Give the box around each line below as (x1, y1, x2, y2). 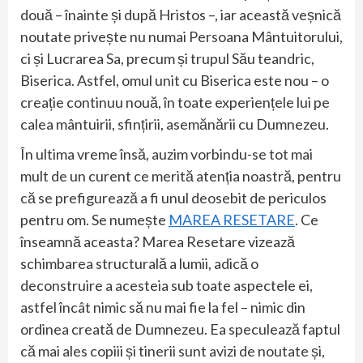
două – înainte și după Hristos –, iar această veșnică (20, 5, 341, 23)
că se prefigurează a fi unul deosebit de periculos (20, 188, 327, 207)
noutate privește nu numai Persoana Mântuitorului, (20, 27, 343, 45)
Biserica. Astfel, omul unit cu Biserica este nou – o (20, 70, 329, 89)
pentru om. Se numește (20, 210, 169, 228)
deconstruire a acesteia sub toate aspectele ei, (20, 275, 313, 294)
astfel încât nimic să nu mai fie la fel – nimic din (20, 297, 305, 316)
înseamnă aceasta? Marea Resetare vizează (20, 232, 295, 250)
